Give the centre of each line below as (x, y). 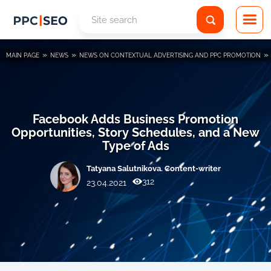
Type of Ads (135, 146)
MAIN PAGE (23, 55)
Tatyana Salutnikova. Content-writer (154, 168)
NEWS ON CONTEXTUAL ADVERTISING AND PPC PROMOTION (170, 55)
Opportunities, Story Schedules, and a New (135, 132)
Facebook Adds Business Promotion (135, 119)
